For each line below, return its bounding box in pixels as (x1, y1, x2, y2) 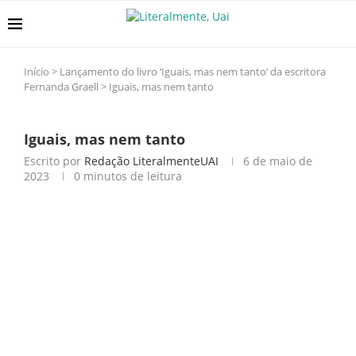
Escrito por (24, 153, 84, 168)
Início (24, 64, 49, 79)
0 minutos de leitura (74, 168, 182, 184)
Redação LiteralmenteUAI (84, 153, 219, 168)
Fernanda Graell (24, 79, 99, 94)
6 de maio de (243, 153, 312, 168)
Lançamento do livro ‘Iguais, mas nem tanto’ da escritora (60, 64, 326, 79)
